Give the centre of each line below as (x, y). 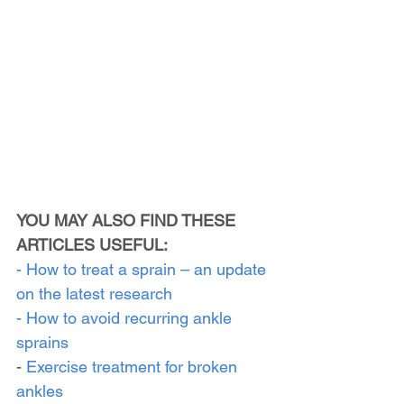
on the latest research (94, 293)
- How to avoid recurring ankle (126, 317)
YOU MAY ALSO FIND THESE (128, 220)
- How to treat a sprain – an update (143, 269)
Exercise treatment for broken (134, 366)
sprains (42, 342)
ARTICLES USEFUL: (92, 244)
